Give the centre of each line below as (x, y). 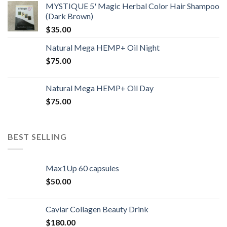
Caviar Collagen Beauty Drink (97, 209)
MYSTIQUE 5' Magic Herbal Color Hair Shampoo (133, 6)
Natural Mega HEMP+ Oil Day (100, 88)
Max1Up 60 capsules (82, 168)
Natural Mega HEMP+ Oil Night (103, 48)
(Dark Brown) (69, 16)
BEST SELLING (37, 137)
